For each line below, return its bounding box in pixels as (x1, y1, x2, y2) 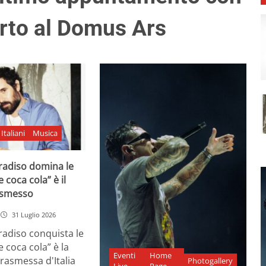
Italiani (1, 128, 26, 139)
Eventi (113, 250, 135, 261)
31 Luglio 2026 (11, 210, 56, 219)
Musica (33, 128, 58, 139)
